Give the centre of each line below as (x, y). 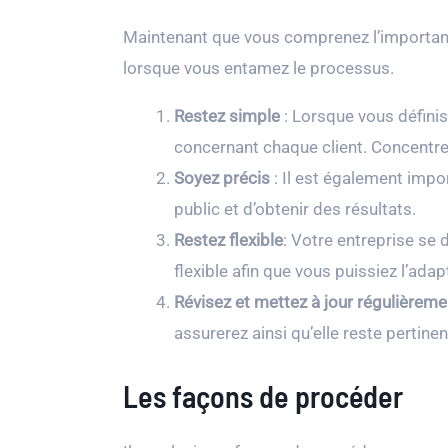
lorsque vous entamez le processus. (258, 68)
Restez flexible (228, 240)
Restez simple (227, 116)
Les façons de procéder (263, 395)
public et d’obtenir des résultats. (295, 209)
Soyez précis (222, 178)
